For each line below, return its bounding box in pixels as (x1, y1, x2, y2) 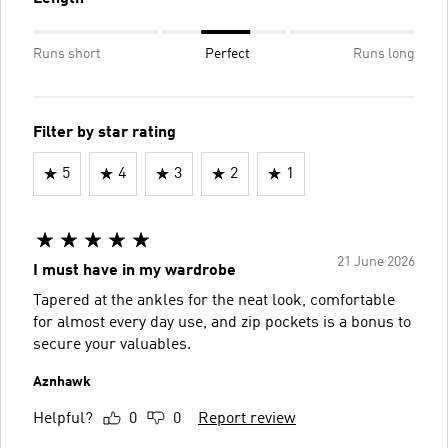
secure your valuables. (33, 336, 191, 353)
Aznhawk (33, 374, 91, 389)
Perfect (204, 46, 250, 61)
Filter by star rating (33, 124, 176, 141)
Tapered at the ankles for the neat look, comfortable (33, 292, 395, 309)
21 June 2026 (337, 254, 415, 269)
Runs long (353, 46, 415, 61)
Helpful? (33, 410, 93, 427)
